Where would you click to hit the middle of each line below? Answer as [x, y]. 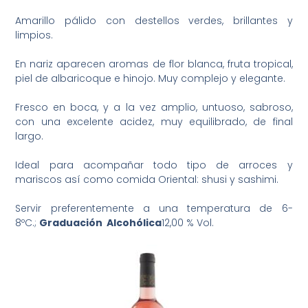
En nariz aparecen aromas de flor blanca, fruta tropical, [154, 64]
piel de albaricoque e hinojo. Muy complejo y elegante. [151, 79]
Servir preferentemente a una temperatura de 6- [154, 209]
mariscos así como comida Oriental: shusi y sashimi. [147, 180]
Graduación [73, 223]
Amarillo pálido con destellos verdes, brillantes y [154, 21]
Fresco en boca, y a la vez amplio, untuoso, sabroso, [154, 108]
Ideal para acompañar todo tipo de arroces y [154, 165]
